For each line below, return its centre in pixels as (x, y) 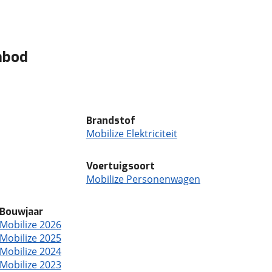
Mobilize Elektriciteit (131, 134)
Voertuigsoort (120, 166)
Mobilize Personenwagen (143, 179)
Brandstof (110, 121)
